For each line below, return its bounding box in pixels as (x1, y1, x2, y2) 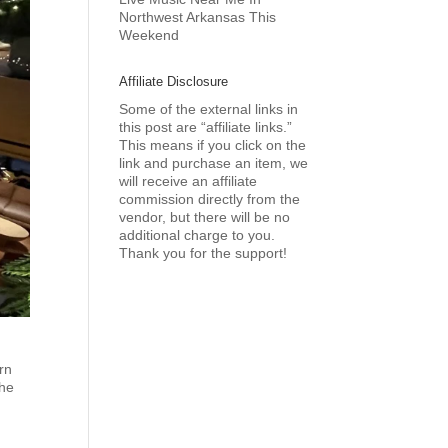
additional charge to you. (119, 227, 276, 243)
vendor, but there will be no (119, 209, 291, 225)
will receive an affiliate (119, 173, 258, 189)
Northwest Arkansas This (119, 9, 277, 25)
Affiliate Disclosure (119, 74, 229, 89)
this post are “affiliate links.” (119, 119, 293, 135)
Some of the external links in (119, 101, 299, 117)
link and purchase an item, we (119, 155, 309, 171)
